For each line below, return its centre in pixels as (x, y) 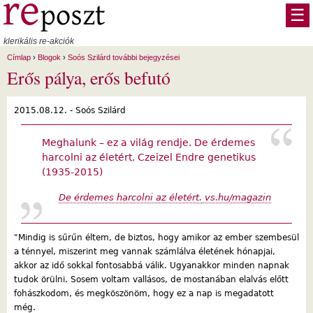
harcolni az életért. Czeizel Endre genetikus (149, 157)
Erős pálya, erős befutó (89, 77)
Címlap (19, 57)
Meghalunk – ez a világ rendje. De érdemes (148, 142)
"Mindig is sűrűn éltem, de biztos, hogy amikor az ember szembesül (156, 237)
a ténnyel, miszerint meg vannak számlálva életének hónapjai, (145, 251)
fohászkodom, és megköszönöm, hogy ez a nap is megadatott (144, 293)
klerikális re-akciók (39, 41)
